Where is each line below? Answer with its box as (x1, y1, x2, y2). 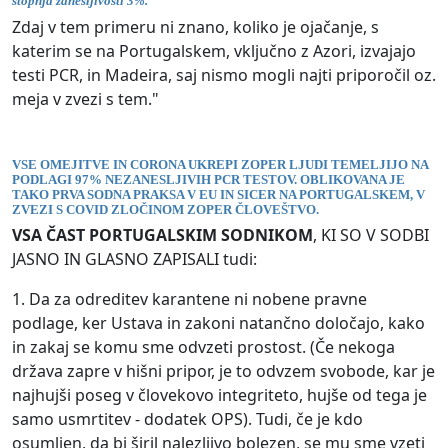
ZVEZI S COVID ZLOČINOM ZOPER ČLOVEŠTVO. (12, 201, 319, 217)
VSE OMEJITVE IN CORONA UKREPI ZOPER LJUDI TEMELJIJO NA (12, 156, 428, 172)
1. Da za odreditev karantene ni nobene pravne (12, 288, 367, 311)
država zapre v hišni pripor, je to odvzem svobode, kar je (12, 360, 435, 383)
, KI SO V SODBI (313, 224, 429, 247)
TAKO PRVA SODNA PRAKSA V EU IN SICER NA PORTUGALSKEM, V (12, 186, 425, 202)
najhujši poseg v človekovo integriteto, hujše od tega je (12, 384, 427, 407)
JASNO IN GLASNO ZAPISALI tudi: (12, 248, 257, 271)
